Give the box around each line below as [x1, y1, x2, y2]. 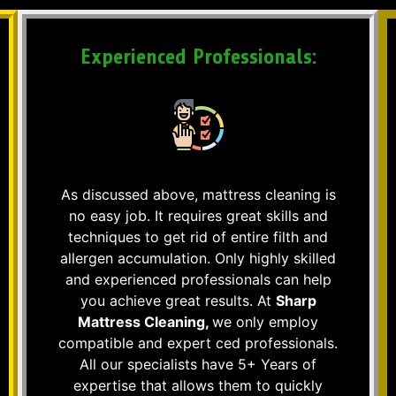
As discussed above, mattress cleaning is [60, 185, 336, 203]
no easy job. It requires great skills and [68, 206, 328, 225]
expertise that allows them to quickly [73, 376, 323, 394]
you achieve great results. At [80, 291, 276, 309]
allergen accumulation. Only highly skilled [60, 248, 336, 267]
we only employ [212, 312, 318, 331]
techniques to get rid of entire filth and [68, 227, 328, 246]
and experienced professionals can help [65, 270, 331, 288]
